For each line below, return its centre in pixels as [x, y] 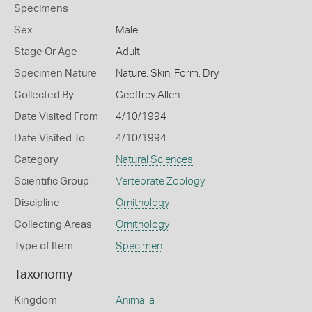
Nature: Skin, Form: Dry [167, 73]
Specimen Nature [55, 73]
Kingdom [36, 301]
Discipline [37, 203]
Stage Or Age [46, 52]
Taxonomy [43, 275]
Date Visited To [49, 138]
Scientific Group [52, 181]
